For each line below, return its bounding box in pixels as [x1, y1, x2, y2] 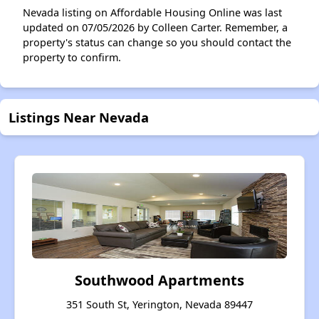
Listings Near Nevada [9, 108, 149, 126]
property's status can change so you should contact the [23, 36, 291, 49]
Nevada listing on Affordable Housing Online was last [23, 6, 282, 19]
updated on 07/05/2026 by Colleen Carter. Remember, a [23, 21, 288, 34]
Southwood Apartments [75, 271, 244, 290]
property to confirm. [23, 51, 121, 64]
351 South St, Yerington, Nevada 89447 [66, 298, 253, 311]
